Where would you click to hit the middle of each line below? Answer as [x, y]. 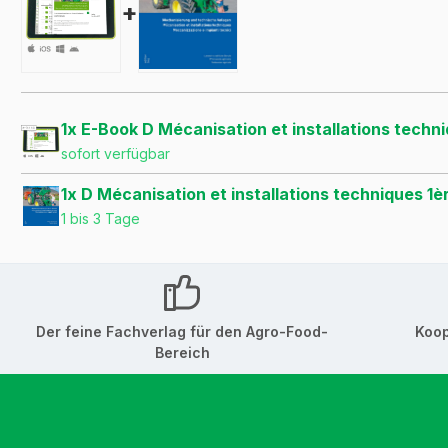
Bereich [182, 353]
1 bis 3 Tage [100, 219]
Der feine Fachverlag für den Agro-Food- [182, 332]
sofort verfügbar [115, 154]
